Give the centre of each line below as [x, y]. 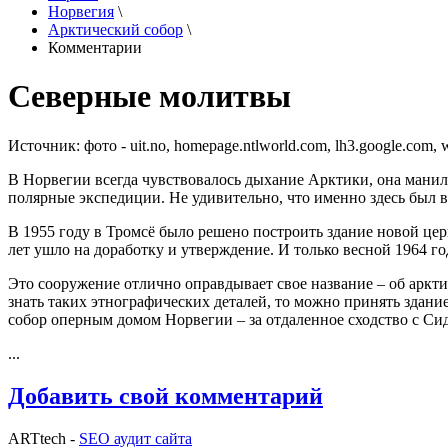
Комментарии [95, 47]
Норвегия [81, 11]
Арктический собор [115, 29]
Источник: [46, 145]
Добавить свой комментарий [165, 395]
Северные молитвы [149, 96]
